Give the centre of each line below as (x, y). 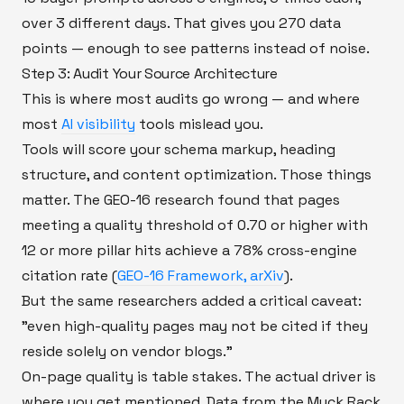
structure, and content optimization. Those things (197, 174)
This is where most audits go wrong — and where (191, 98)
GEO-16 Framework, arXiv (201, 275)
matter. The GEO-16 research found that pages (181, 199)
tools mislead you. (199, 124)
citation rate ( (69, 275)
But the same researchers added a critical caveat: (192, 300)
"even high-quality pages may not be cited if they (195, 326)
